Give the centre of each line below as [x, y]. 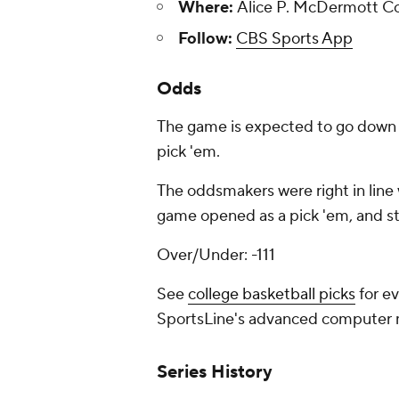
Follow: [205, 39]
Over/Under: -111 [216, 255]
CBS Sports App [294, 39]
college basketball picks [272, 294]
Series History [215, 372]
